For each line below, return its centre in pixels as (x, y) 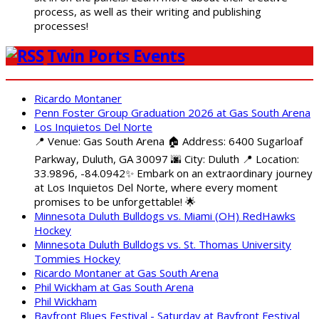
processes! (61, 26)
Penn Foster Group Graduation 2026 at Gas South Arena (172, 112)
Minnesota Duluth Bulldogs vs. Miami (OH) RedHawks (165, 215)
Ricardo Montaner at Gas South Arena (126, 272)
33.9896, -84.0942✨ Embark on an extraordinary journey (173, 173)
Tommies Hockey (77, 258)
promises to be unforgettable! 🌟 (115, 201)
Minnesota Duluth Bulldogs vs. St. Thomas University (163, 244)
